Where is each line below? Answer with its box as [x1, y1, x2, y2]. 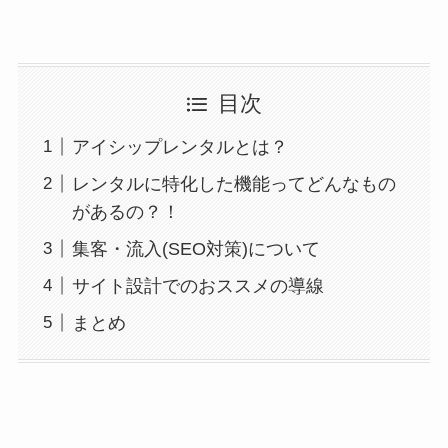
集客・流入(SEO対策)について [71, 238, 320, 259]
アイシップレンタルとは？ [71, 136, 288, 157]
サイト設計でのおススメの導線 [71, 275, 324, 296]
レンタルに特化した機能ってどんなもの [71, 173, 396, 194]
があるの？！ [71, 201, 180, 222]
